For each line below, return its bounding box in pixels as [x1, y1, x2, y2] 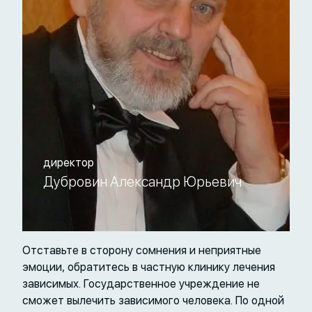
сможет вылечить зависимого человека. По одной [22, 293, 284, 307]
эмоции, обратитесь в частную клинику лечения [22, 260, 275, 274]
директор [43, 155, 94, 169]
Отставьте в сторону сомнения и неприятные [22, 243, 261, 257]
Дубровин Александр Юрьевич [43, 173, 242, 190]
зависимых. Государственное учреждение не [22, 276, 260, 290]
